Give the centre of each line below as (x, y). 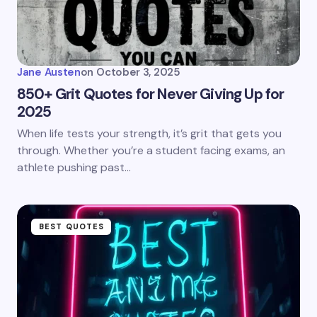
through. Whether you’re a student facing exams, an (151, 151)
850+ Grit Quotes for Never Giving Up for (151, 94)
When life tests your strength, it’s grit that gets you (149, 134)
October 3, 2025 (138, 73)
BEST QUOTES (72, 227)
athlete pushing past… (74, 168)
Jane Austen (49, 73)
